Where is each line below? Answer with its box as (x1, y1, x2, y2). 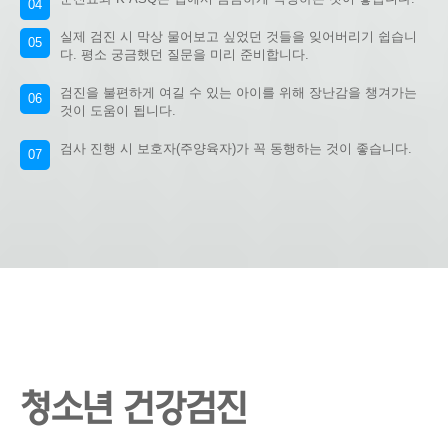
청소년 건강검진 (20, 388, 247, 429)
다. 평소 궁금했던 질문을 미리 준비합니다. (60, 47, 309, 62)
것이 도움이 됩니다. (60, 103, 176, 118)
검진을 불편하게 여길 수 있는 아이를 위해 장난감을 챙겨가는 (60, 85, 417, 100)
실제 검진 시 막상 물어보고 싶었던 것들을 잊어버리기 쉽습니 (60, 29, 417, 44)
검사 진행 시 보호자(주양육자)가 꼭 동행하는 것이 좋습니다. (60, 141, 412, 156)
